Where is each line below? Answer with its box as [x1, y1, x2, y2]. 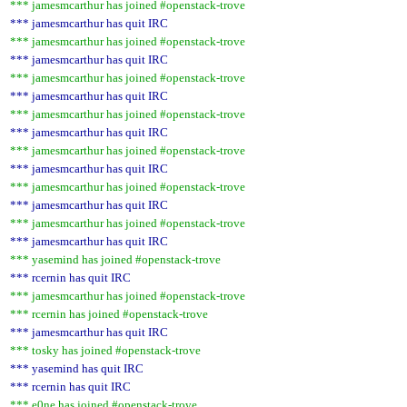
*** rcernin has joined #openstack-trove [10, 307, 208, 321]
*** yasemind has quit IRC [10, 362, 144, 375]
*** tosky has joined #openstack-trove [10, 343, 201, 357]
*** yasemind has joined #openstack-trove [10, 253, 221, 266]
